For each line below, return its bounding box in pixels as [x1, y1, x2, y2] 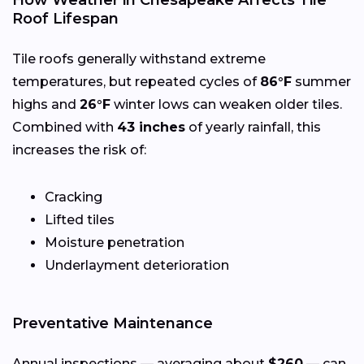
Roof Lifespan [12, 9, 119, 28]
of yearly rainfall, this [185, 119, 321, 135]
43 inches [117, 119, 185, 135]
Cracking [45, 188, 102, 205]
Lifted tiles [45, 211, 115, 227]
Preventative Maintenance [12, 314, 213, 332]
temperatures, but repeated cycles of [12, 73, 260, 89]
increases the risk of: [12, 141, 146, 158]
